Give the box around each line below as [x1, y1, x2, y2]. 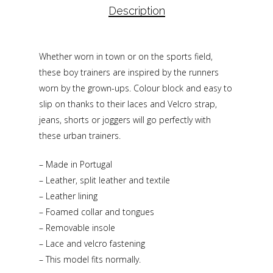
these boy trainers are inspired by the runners [39, 66, 219, 78]
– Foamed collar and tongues [39, 205, 154, 218]
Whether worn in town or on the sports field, [39, 50, 213, 62]
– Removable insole [39, 221, 115, 233]
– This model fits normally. [39, 253, 141, 265]
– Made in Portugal [39, 158, 112, 170]
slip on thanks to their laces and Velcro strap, [39, 97, 217, 110]
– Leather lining [39, 190, 97, 202]
